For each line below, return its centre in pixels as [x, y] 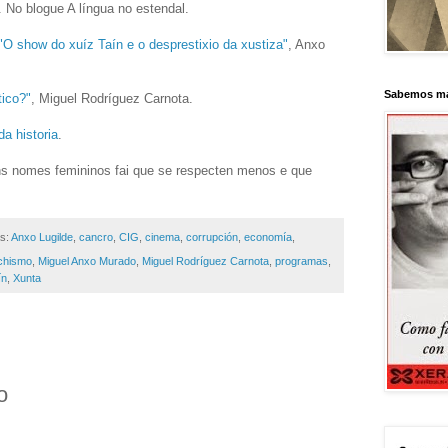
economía [267, 236]
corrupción [211, 236]
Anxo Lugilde [41, 236]
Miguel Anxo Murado [87, 261]
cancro [95, 236]
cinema [162, 236]
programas [301, 261]
